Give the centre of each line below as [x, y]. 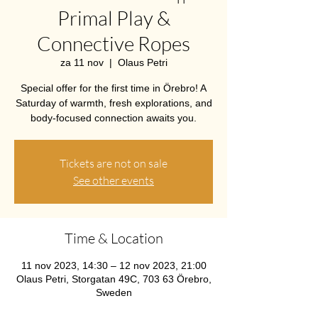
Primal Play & [114, 18]
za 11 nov [82, 62]
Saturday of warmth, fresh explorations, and [114, 103]
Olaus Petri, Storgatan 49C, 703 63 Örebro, [114, 279]
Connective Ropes [114, 43]
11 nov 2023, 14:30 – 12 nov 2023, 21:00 [114, 265]
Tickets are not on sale [114, 163]
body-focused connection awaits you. [114, 118]
